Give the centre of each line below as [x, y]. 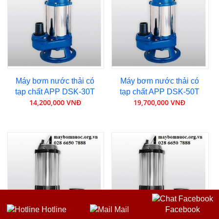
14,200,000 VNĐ [55, 103]
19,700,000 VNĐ [160, 103]
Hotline [53, 209]
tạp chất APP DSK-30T [55, 92]
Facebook [182, 209]
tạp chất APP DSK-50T [159, 92]
